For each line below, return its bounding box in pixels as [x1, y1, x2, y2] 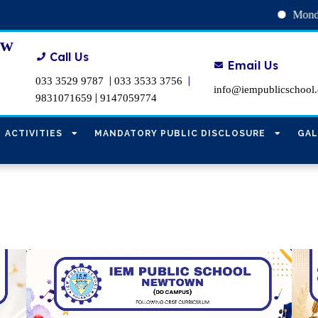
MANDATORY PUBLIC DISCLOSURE [94, 128, 265, 138]
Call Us [50, 49, 89, 64]
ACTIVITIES [4, 128, 62, 138]
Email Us [227, 57, 278, 72]
